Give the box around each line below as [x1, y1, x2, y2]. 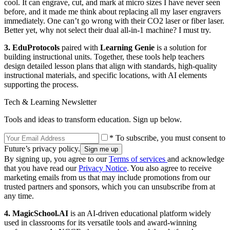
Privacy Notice [79, 163, 127, 172]
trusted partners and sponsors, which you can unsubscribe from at [4, 182, 215, 191]
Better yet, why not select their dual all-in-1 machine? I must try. [4, 25, 211, 34]
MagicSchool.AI [12, 208, 70, 218]
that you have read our [4, 163, 79, 172]
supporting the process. [4, 80, 79, 89]
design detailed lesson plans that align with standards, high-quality [4, 61, 217, 70]
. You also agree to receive [127, 163, 212, 172]
